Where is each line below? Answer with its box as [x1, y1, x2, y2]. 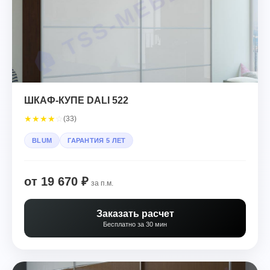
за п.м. [91, 179, 113, 187]
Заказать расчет [96, 209, 174, 219]
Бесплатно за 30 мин [103, 221, 167, 228]
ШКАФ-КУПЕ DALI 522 [24, 95, 128, 105]
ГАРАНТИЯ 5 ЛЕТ [67, 137, 126, 144]
